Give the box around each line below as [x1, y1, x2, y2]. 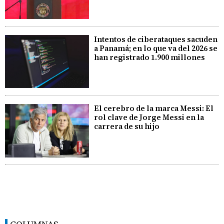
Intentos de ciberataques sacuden [94, 33, 218, 44]
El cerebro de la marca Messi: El [94, 103, 214, 114]
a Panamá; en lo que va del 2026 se [94, 42, 218, 53]
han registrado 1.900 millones [94, 51, 205, 62]
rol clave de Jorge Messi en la [94, 112, 204, 123]
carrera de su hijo [94, 121, 160, 132]
